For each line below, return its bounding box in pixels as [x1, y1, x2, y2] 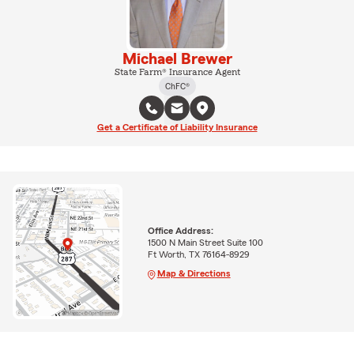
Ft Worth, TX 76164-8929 [147, 249, 250, 259]
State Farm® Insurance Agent [114, 66, 240, 77]
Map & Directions [156, 268, 231, 278]
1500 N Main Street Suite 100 [147, 237, 263, 247]
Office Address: [147, 225, 213, 235]
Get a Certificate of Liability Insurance [96, 122, 258, 132]
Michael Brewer [122, 51, 232, 67]
